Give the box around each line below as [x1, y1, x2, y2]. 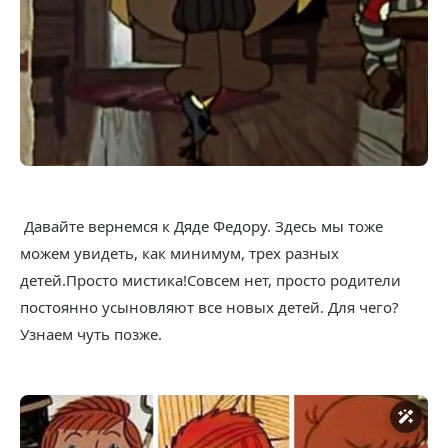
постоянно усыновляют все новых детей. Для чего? [20, 297, 399, 318]
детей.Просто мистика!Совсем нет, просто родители [20, 270, 401, 291]
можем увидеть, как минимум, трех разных [20, 243, 339, 264]
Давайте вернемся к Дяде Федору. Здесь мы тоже [20, 216, 383, 237]
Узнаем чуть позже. [20, 324, 162, 345]
